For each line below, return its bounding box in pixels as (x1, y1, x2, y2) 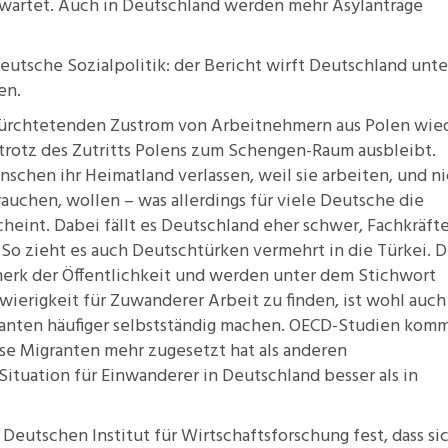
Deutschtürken (132, 237, 249, 266)
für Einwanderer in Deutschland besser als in (70, 362, 418, 391)
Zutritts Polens (72, 137, 187, 166)
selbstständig (113, 312, 216, 341)
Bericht (204, 52, 262, 81)
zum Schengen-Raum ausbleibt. (187, 137, 436, 166)
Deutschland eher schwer (161, 212, 359, 241)
